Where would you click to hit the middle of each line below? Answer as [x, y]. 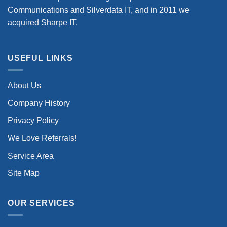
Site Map [24, 173]
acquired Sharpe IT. [43, 22]
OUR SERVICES [41, 203]
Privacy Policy [33, 121]
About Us [24, 86]
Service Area [31, 156]
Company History [39, 103]
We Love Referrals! [42, 138]
